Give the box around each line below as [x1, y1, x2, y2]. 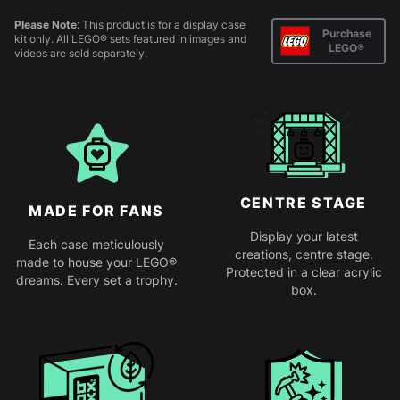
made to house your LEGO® [16, 254, 177, 271]
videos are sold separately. [14, 46, 147, 61]
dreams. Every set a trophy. [15, 272, 178, 288]
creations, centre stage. [234, 246, 373, 262]
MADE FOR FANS [29, 202, 164, 221]
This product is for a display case [79, 18, 246, 32]
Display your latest [249, 229, 358, 245]
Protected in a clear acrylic [225, 264, 382, 280]
